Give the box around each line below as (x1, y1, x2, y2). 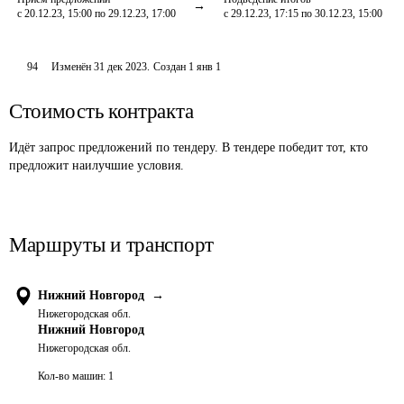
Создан (153, 60, 187, 73)
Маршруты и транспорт (9, 234, 214, 256)
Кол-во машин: (38, 370, 106, 382)
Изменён (51, 60, 95, 73)
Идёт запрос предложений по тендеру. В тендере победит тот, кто (9, 141, 368, 154)
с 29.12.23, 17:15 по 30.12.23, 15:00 (224, 7, 382, 20)
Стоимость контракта (9, 100, 194, 123)
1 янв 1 (188, 60, 222, 73)
